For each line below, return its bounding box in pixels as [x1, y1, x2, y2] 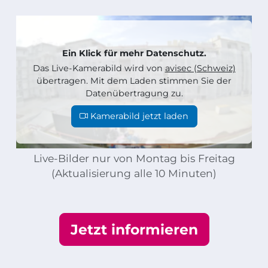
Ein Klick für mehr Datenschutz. [62, 47, 206, 59]
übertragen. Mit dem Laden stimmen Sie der [36, 75, 232, 87]
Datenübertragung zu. [85, 88, 183, 99]
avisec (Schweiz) [165, 63, 236, 74]
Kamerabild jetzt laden [90, 111, 188, 122]
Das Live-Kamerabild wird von [32, 63, 165, 74]
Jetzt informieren [70, 221, 198, 239]
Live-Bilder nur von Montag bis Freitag [33, 152, 235, 165]
